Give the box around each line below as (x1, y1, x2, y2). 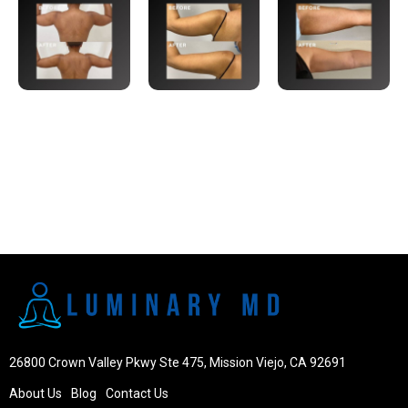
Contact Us (106, 386, 168, 402)
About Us (9, 386, 62, 402)
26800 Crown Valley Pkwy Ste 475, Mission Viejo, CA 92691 (9, 355, 346, 371)
